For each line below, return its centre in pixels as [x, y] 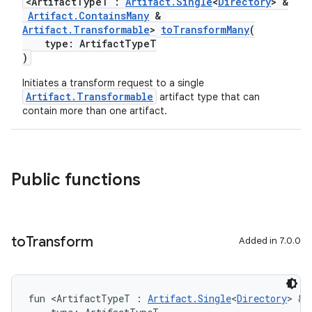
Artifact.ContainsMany [88, 16]
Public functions [76, 180]
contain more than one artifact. [95, 111]
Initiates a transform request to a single [113, 83]
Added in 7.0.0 [270, 241]
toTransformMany [205, 30]
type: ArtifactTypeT [89, 44]
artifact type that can [208, 97]
